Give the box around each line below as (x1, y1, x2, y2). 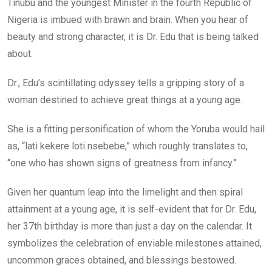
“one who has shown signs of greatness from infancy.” (7, 157, 237, 169)
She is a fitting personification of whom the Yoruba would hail (7, 123, 265, 135)
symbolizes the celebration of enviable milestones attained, (7, 237, 262, 249)
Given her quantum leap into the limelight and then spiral (7, 186, 243, 198)
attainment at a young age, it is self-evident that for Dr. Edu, (7, 203, 256, 215)
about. (7, 47, 35, 59)
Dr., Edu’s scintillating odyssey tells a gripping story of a (7, 76, 244, 89)
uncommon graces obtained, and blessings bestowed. (7, 254, 236, 266)
